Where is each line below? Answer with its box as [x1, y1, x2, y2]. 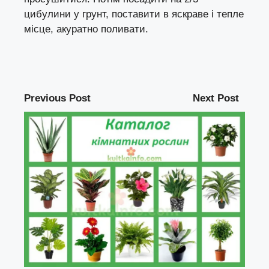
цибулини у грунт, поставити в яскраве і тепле [24, 8, 244, 20]
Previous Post [24, 92, 91, 104]
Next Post [193, 92, 239, 104]
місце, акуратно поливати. [24, 23, 148, 35]
